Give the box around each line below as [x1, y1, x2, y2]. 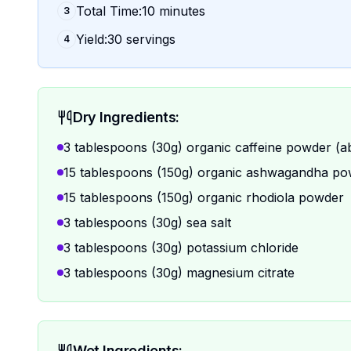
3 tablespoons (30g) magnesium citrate [63, 265, 295, 280]
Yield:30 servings [76, 31, 175, 47]
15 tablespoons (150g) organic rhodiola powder [63, 190, 344, 205]
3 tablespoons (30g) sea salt [63, 215, 231, 230]
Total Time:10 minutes [76, 3, 205, 19]
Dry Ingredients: [73, 109, 179, 125]
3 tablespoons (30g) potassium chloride [63, 240, 299, 255]
